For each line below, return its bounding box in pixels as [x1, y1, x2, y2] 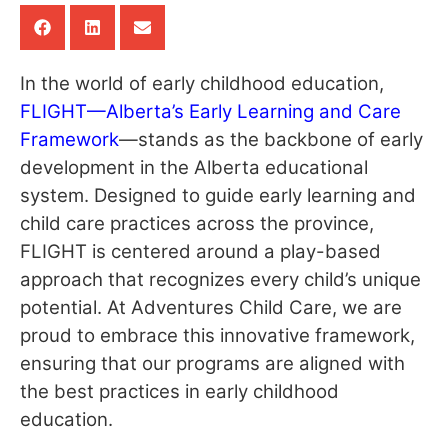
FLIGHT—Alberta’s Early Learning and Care [20, 100, 401, 123]
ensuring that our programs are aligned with [20, 352, 405, 375]
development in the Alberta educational [20, 156, 368, 179]
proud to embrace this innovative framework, [20, 324, 415, 347]
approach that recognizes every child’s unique [20, 268, 421, 291]
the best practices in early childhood [20, 380, 339, 403]
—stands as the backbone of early [119, 128, 423, 151]
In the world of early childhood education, [20, 72, 384, 95]
